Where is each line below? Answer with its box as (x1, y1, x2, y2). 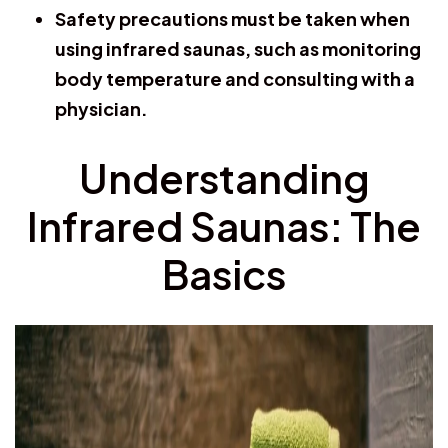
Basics (162, 247, 286, 299)
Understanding (78, 151, 370, 203)
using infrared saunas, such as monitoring (55, 36, 421, 60)
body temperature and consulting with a (55, 66, 415, 90)
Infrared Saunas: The (27, 199, 421, 251)
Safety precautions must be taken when (55, 6, 410, 30)
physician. (55, 96, 148, 120)
